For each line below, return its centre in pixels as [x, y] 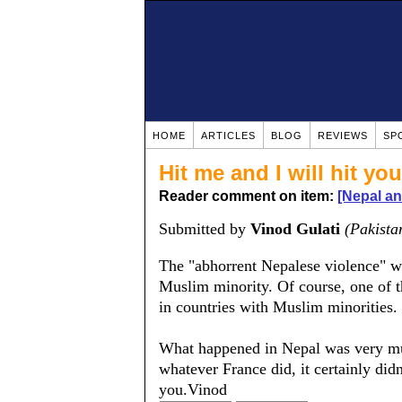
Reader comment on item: [248, 196]
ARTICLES [228, 135]
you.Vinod [193, 389]
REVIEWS [343, 135]
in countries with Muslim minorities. [278, 307]
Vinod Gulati [295, 229]
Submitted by [205, 229]
